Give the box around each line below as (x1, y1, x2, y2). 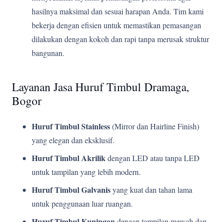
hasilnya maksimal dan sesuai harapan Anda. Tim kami (32, 6, 204, 16)
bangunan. (32, 48, 64, 58)
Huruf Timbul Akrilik (32, 152, 106, 164)
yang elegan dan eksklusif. (32, 135, 114, 145)
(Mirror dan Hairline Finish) (110, 121, 199, 131)
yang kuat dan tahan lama (111, 184, 192, 195)
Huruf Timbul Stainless (32, 120, 110, 132)
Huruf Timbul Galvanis (32, 184, 111, 195)
